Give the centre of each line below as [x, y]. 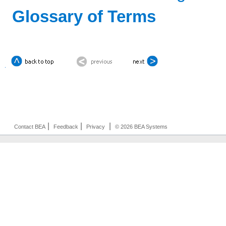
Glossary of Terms [84, 16]
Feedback [66, 126]
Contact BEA [30, 126]
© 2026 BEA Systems [141, 126]
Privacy [96, 126]
